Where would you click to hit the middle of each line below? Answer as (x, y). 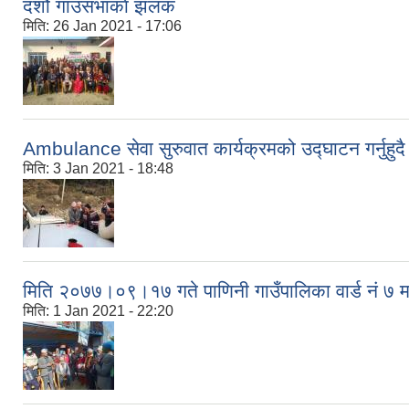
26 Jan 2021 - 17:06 (117, 26)
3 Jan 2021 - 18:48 (113, 169)
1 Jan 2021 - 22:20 (113, 311)
